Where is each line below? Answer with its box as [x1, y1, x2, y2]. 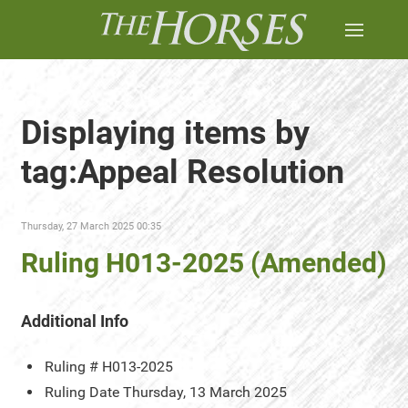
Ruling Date [45, 383, 119, 401]
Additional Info [21, 311, 128, 331]
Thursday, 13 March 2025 [123, 383, 287, 401]
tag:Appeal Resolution [21, 153, 344, 191]
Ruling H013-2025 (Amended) [21, 247, 387, 279]
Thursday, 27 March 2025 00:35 [21, 220, 161, 232]
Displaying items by [21, 114, 310, 152]
